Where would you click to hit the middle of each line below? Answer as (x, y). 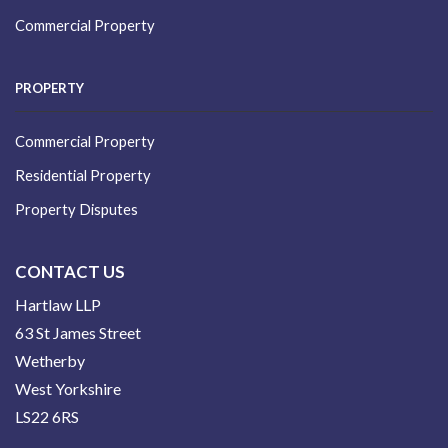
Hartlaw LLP (58, 304)
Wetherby (50, 360)
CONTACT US (70, 271)
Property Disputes (76, 209)
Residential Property (83, 175)
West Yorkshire (68, 388)
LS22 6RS (47, 416)
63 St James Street (78, 332)
